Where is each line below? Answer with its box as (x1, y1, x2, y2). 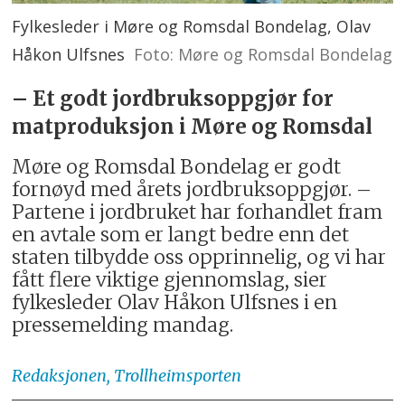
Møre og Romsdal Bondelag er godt (12, 154, 342, 179)
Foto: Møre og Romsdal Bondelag (133, 42, 392, 65)
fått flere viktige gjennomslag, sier (12, 267, 328, 292)
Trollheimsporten (114, 365, 242, 386)
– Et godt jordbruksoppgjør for (12, 85, 334, 111)
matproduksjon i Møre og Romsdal (12, 113, 373, 139)
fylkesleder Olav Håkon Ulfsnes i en (12, 289, 338, 315)
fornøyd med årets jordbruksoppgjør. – (12, 176, 372, 202)
